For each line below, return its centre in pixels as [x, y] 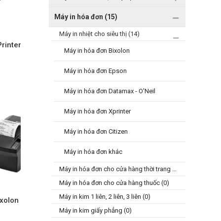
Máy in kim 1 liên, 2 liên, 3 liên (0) [105, 197]
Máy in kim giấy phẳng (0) [95, 210]
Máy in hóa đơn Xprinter [97, 111]
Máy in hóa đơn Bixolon [97, 51]
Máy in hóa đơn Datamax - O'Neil [110, 91]
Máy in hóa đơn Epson [95, 71]
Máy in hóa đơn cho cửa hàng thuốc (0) [114, 183]
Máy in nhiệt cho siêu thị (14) [99, 34]
